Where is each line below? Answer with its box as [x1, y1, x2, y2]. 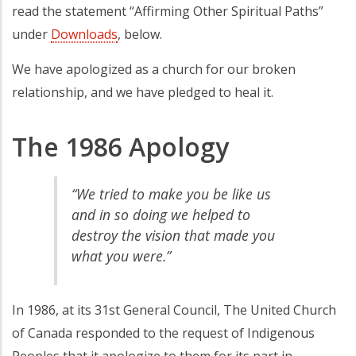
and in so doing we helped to [71, 204, 250, 224]
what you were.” [71, 246, 171, 265]
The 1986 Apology [12, 130, 229, 164]
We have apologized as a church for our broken [12, 60, 296, 79]
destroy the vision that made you [71, 225, 275, 245]
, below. [118, 25, 162, 44]
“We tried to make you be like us [71, 184, 271, 203]
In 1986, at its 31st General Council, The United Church [12, 301, 336, 319]
